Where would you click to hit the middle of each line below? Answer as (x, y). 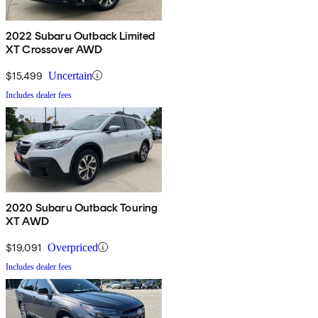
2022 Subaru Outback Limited (81, 35)
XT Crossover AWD (54, 49)
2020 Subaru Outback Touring (82, 207)
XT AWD (27, 221)
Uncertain (70, 75)
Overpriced (73, 247)
